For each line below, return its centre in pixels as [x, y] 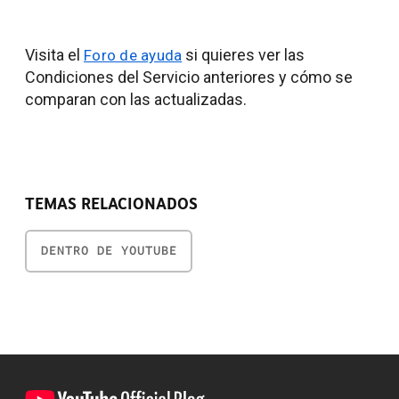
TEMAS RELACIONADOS [111, 204]
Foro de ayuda [133, 55]
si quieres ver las [244, 55]
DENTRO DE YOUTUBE [109, 250]
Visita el [54, 55]
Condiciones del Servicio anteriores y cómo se [189, 77]
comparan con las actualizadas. [136, 99]
